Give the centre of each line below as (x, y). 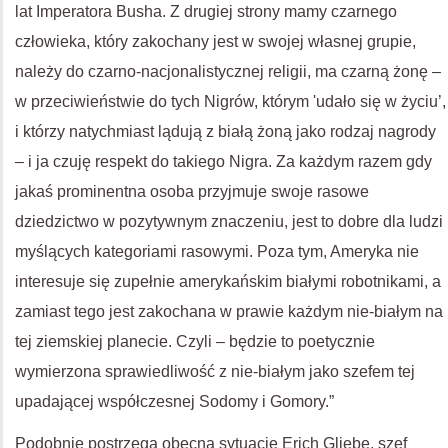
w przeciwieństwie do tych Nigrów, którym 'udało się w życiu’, (230, 101)
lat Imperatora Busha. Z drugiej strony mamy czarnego (206, 11)
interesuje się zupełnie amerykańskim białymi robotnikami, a (228, 281)
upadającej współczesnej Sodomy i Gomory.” (174, 401)
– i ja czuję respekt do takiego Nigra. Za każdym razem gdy (223, 161)
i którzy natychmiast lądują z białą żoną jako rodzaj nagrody (225, 131)
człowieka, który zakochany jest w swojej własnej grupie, (215, 41)
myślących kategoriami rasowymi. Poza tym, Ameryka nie (217, 251)
